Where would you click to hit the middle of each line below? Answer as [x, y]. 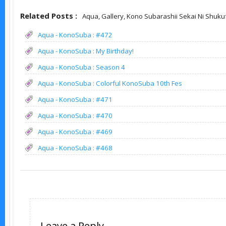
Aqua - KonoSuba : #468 [75, 148]
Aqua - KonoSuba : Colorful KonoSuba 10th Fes [110, 83]
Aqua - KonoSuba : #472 [75, 35]
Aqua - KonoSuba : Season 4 [81, 67]
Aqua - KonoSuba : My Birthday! [86, 51]
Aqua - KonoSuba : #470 [75, 115]
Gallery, [114, 16]
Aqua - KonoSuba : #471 [75, 99]
